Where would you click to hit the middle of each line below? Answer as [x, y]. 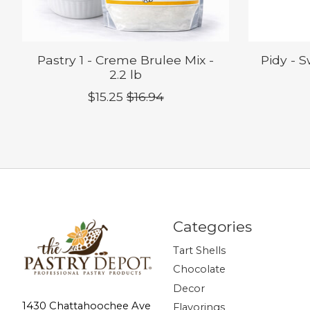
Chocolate [199, 270]
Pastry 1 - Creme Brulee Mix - [126, 60]
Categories [212, 227]
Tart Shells [199, 251]
